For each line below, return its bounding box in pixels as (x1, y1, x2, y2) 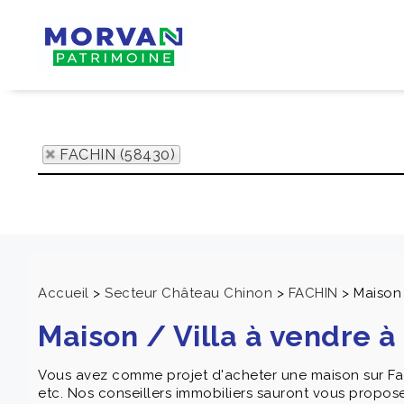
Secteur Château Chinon (105, 285, 272, 301)
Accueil (38, 285, 89, 301)
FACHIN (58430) (60, 146, 175, 163)
